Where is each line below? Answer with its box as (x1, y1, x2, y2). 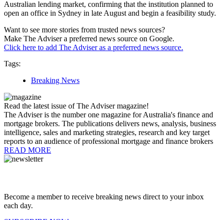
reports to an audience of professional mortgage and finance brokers (4, 137, 213, 146)
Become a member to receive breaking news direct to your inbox (4, 192, 204, 201)
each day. (4, 201, 33, 210)
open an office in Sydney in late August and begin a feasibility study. (4, 9, 216, 18)
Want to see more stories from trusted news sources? (4, 26, 165, 34)
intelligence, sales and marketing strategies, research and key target (4, 128, 210, 137)
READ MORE (4, 146, 51, 155)
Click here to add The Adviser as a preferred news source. (4, 43, 183, 52)
